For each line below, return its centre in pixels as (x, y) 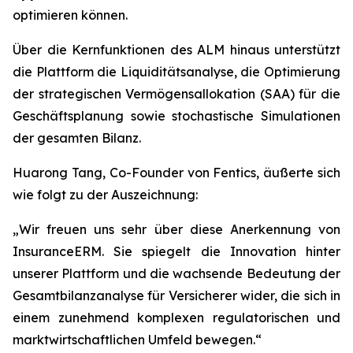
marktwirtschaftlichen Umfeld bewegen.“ (137, 340)
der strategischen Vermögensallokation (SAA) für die (176, 94)
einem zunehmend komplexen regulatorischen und (176, 318)
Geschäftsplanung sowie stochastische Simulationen (176, 116)
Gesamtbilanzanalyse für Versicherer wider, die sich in (176, 296)
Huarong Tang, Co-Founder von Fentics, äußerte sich (176, 173)
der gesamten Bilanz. (77, 138)
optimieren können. (70, 15)
